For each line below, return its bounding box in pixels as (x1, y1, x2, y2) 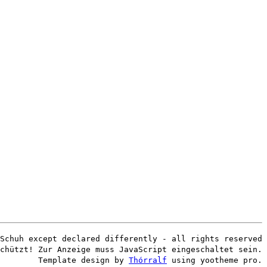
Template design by (38, 256, 129, 265)
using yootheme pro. (167, 256, 262, 265)
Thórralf (129, 256, 167, 265)
